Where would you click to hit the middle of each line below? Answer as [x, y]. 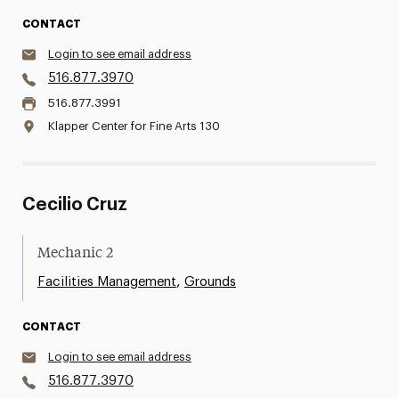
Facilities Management [106, 282]
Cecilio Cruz [74, 205]
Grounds [210, 282]
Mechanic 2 [75, 254]
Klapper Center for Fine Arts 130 [134, 126]
